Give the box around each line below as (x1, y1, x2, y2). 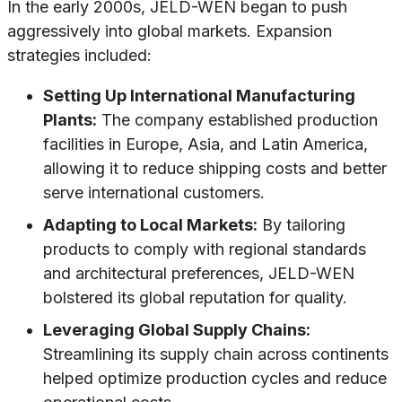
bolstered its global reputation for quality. (43, 288, 347, 308)
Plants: (43, 110, 97, 130)
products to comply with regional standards (43, 240, 366, 259)
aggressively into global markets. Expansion (7, 22, 332, 41)
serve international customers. (43, 183, 265, 203)
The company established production (97, 110, 378, 130)
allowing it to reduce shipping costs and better (43, 159, 387, 179)
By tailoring (258, 215, 345, 235)
